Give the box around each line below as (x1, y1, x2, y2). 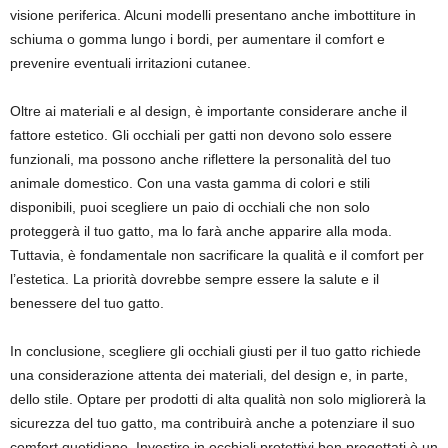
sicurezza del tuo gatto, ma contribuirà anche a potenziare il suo (10, 415, 415, 431)
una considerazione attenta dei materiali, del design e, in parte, (10, 367, 408, 383)
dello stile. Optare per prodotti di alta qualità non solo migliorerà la (10, 391, 426, 407)
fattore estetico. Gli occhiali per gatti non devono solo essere (10, 127, 392, 143)
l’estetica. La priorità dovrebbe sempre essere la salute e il (10, 271, 379, 287)
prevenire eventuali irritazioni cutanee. (10, 55, 251, 71)
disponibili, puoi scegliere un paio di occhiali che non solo (10, 199, 370, 215)
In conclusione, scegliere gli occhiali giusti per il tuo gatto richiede (10, 343, 421, 359)
